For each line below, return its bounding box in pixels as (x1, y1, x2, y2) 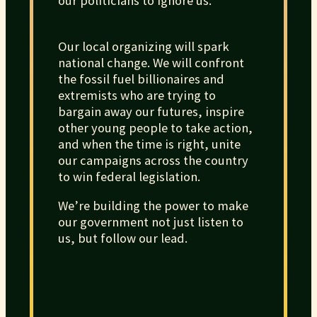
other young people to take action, (57, 119, 253, 136)
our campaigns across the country (57, 151, 248, 168)
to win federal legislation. (57, 168, 203, 185)
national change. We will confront (57, 54, 244, 71)
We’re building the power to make (57, 197, 248, 214)
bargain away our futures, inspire (57, 103, 244, 120)
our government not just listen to (57, 214, 243, 231)
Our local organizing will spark (57, 38, 229, 54)
